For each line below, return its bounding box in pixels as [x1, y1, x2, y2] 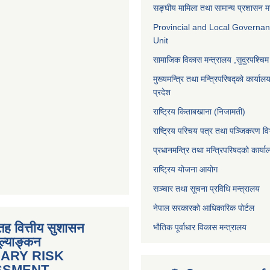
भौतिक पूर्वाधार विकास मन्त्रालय [153, 222, 246, 233]
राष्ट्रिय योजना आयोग [153, 165, 218, 175]
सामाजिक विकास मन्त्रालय [153, 55, 231, 65]
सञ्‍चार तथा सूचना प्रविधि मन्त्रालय [153, 184, 260, 194]
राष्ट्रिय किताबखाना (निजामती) [153, 107, 245, 117]
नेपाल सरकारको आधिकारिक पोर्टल [153, 203, 254, 213]
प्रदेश [153, 87, 173, 98]
